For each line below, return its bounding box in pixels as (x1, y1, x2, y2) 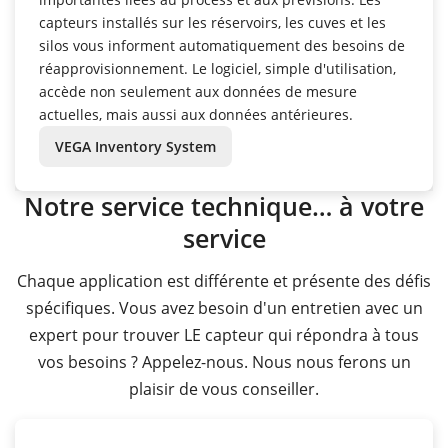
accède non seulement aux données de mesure (39, 82, 357, 102)
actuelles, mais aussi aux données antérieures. (39, 105, 353, 125)
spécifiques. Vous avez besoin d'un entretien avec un (25, 296, 423, 319)
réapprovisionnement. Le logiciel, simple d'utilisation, (39, 59, 396, 79)
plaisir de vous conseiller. (129, 377, 319, 400)
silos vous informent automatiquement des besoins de (39, 36, 405, 56)
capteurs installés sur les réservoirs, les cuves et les (39, 13, 386, 33)
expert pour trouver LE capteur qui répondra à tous (29, 323, 419, 346)
